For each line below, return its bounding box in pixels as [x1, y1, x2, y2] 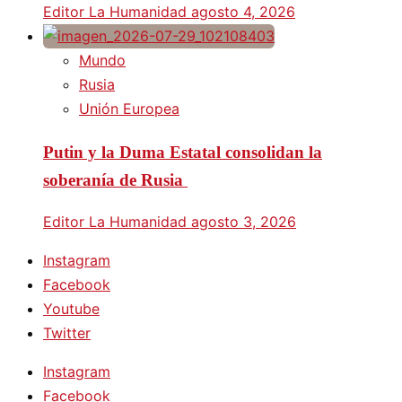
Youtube [43, 300, 100, 319]
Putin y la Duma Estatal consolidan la [43, 142, 322, 162]
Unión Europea [79, 99, 179, 118]
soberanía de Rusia [43, 170, 188, 189]
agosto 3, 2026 [191, 213, 296, 232]
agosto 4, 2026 [191, 2, 295, 21]
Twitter [43, 324, 91, 343]
